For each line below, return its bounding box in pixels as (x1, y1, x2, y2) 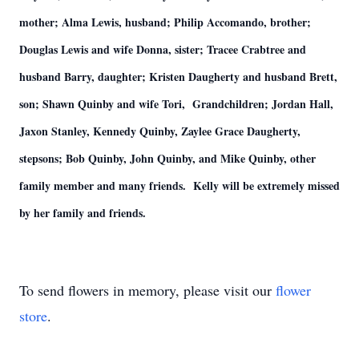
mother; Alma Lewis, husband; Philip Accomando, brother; (19, 14, 311, 30)
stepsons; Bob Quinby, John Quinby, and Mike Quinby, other (19, 150, 316, 167)
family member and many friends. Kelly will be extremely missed (19, 177, 340, 194)
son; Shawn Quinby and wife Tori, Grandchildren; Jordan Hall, (19, 95, 333, 112)
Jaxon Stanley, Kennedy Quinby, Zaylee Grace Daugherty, (19, 123, 301, 139)
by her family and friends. (19, 204, 146, 221)
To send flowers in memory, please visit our (19, 280, 276, 300)
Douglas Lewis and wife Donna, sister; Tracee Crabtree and (19, 41, 306, 58)
